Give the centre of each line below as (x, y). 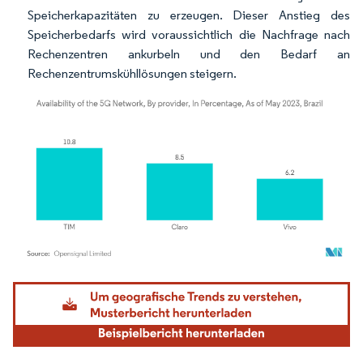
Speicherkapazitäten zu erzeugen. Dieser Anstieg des (189, 15)
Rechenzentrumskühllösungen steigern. (132, 73)
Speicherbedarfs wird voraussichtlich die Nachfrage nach (189, 34)
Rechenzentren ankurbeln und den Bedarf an (189, 53)
